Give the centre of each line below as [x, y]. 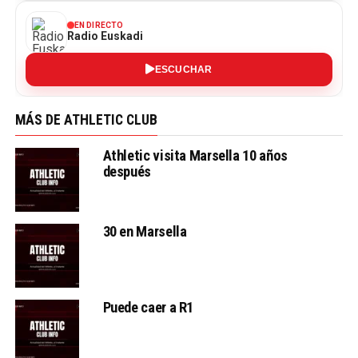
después [127, 171]
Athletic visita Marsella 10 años [195, 155]
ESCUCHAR [183, 69]
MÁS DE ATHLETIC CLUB [86, 119]
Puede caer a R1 [148, 307]
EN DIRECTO [99, 25]
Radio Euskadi [105, 36]
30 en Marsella [145, 231]
